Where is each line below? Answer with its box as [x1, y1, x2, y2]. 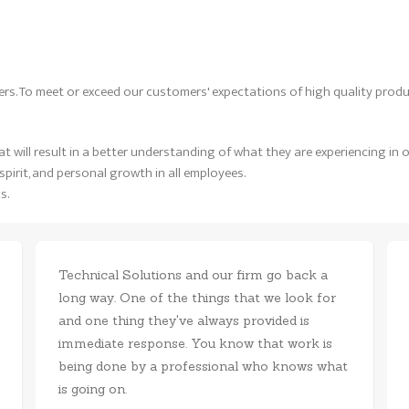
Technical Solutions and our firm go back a [58, 266, 328, 283]
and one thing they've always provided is [58, 311, 309, 329]
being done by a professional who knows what [58, 357, 348, 374]
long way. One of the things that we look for [58, 288, 336, 306]
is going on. [58, 380, 127, 397]
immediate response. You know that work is [58, 334, 332, 351]
